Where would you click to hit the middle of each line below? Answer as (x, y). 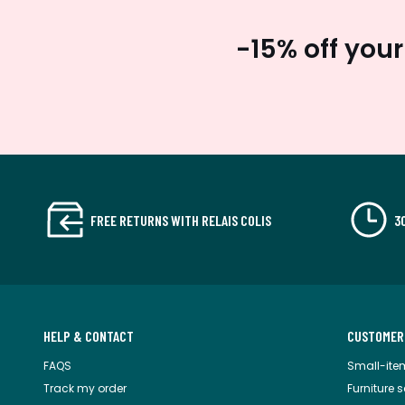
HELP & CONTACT (89, 336)
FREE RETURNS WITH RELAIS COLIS (181, 220)
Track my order (85, 389)
